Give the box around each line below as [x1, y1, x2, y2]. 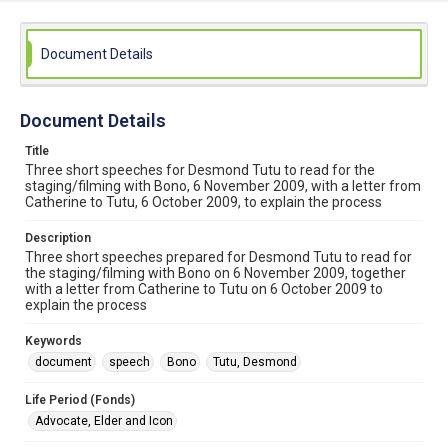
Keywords [25, 334, 82, 348]
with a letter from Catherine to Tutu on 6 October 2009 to [25, 281, 383, 297]
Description [25, 231, 91, 245]
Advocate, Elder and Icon [35, 414, 173, 428]
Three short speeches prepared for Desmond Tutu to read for [25, 249, 412, 265]
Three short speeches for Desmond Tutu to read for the [25, 162, 375, 178]
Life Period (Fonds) [25, 393, 135, 407]
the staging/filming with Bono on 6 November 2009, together [25, 265, 406, 281]
